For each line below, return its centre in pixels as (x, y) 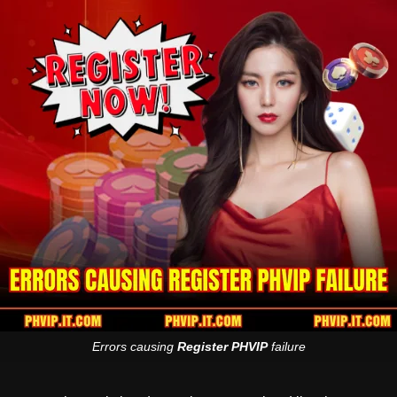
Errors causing (134, 346)
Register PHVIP (222, 346)
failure (286, 346)
